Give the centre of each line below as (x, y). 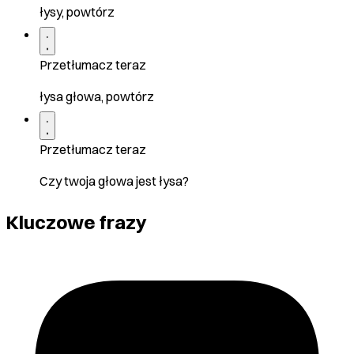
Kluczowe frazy (77, 222)
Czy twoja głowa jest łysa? (114, 181)
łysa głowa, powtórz (97, 97)
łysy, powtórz (77, 12)
